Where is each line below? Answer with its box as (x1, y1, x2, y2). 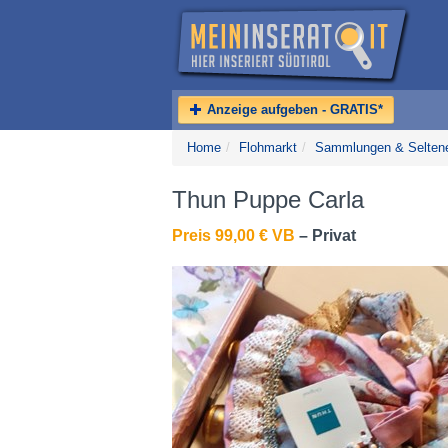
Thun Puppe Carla (172, 186, 364, 213)
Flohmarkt (239, 140, 297, 155)
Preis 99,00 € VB (172, 227, 295, 244)
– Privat (295, 227, 356, 244)
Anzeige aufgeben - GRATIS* (203, 102, 383, 117)
